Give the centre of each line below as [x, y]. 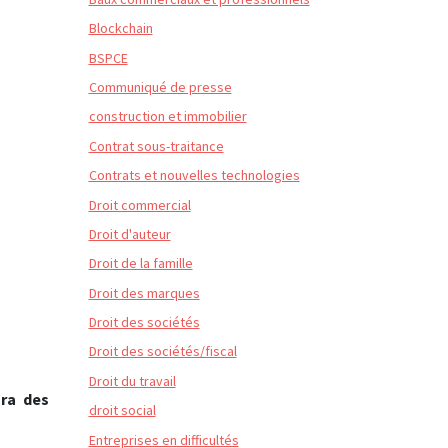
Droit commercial [139, 204]
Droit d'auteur [129, 233]
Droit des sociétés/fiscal [162, 351]
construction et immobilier [167, 116]
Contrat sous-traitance [156, 145]
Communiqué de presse [160, 86]
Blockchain [120, 28]
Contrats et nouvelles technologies [194, 175]
